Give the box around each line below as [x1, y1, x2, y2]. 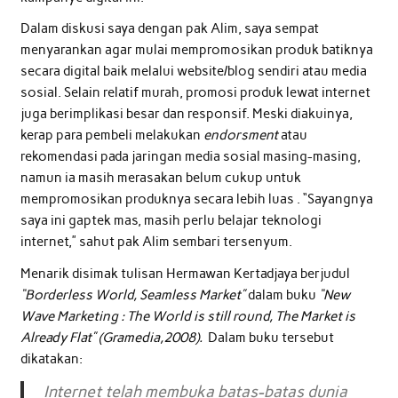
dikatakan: [20, 350, 83, 367]
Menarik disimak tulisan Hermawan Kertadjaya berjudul [20, 265, 350, 282]
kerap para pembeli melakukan [20, 127, 203, 144]
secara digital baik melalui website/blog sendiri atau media [20, 63, 367, 80]
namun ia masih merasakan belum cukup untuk [20, 170, 301, 187]
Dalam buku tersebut [204, 329, 334, 346]
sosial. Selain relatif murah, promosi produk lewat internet [20, 84, 370, 101]
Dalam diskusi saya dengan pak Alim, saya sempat [20, 20, 319, 37]
